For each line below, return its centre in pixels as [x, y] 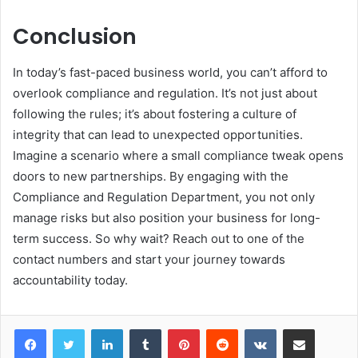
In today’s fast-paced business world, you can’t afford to [170, 72]
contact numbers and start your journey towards [149, 259]
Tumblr [177, 328]
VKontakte [301, 328]
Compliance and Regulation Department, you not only [164, 197]
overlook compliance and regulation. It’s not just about [165, 93]
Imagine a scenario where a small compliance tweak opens [178, 155]
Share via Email [327, 328]
